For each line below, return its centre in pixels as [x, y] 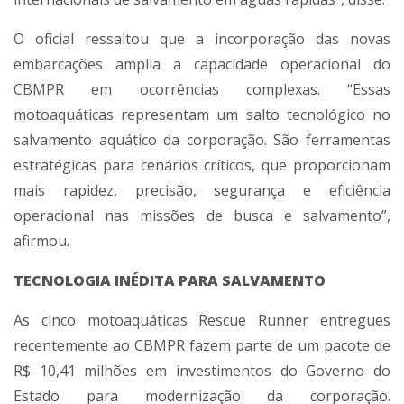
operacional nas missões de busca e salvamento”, [202, 216]
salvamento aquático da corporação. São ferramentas [202, 140]
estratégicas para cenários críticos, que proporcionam [202, 165]
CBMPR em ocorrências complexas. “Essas [202, 90]
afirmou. [41, 241]
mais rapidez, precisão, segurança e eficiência [202, 191]
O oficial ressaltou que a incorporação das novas [202, 39]
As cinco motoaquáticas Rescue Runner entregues [202, 321]
